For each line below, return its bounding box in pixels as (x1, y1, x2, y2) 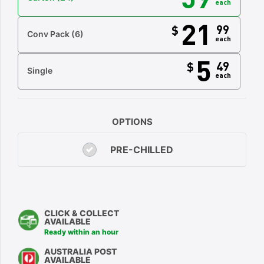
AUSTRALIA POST (44, 246, 117, 256)
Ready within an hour (44, 227, 119, 236)
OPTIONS (111, 116, 153, 127)
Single (27, 65, 52, 75)
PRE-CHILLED (110, 144, 173, 156)
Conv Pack (27, 28, 72, 39)
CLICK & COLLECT (44, 208, 120, 218)
